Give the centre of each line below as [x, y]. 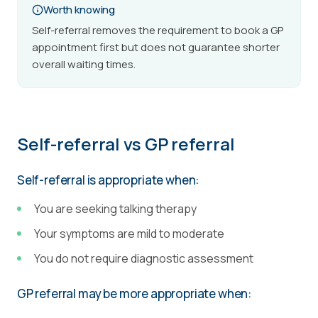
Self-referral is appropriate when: [108, 180]
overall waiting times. [84, 64]
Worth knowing [79, 10]
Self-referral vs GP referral [126, 144]
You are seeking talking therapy [115, 209]
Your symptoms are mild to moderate [129, 234]
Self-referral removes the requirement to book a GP [158, 30]
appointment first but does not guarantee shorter [156, 47]
